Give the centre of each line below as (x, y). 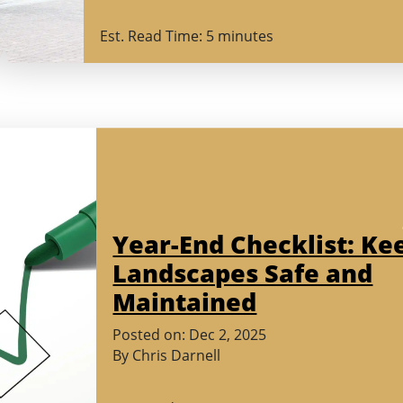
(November (304, 334)
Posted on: (151, 335)
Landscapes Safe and (243, 273)
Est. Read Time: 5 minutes (186, 36)
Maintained (185, 302)
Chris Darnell (177, 356)
